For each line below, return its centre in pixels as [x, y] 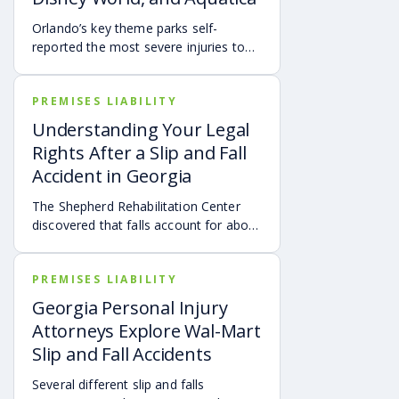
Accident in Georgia [112, 175]
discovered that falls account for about [147, 224]
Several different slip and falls [118, 384]
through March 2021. [94, 84]
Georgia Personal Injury [130, 307]
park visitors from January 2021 [124, 65]
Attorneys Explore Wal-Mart [147, 330]
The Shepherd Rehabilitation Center [136, 206]
